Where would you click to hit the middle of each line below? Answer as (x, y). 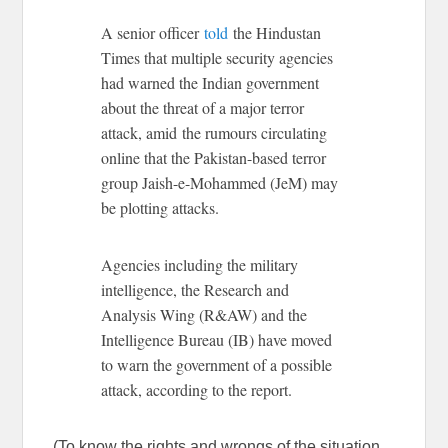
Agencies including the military (200, 264)
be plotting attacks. (160, 207)
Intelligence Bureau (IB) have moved (217, 339)
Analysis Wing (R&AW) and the (204, 314)
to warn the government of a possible (217, 364)
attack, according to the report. (197, 389)
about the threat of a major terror (203, 107)
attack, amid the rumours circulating (214, 132)
